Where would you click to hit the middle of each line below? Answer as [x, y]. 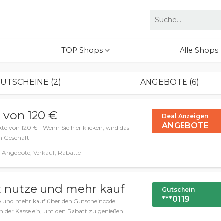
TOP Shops [83, 50]
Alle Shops [199, 50]
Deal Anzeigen [185, 116]
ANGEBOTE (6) [169, 82]
